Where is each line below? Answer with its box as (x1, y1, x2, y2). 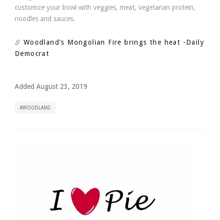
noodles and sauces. (15, 15, 75, 23)
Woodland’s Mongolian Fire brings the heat (21, 38, 181, 46)
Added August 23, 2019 (15, 82, 87, 90)
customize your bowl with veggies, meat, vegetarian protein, (15, 3, 195, 11)
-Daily (183, 38, 205, 46)
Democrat (15, 50, 50, 57)
